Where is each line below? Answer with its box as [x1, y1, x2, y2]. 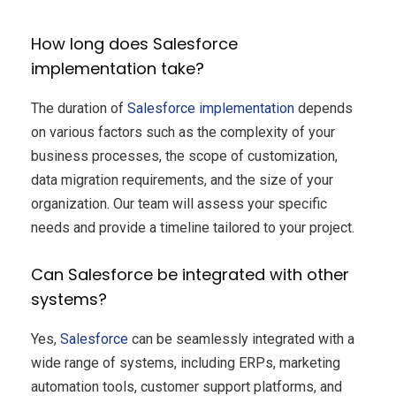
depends [294, 99, 353, 117]
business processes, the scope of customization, [31, 147, 338, 164]
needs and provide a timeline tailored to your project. [31, 218, 354, 236]
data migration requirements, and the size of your [31, 171, 333, 188]
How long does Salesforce [31, 32, 238, 55]
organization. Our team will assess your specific [31, 194, 327, 212]
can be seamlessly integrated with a [128, 330, 354, 347]
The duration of [31, 99, 127, 117]
